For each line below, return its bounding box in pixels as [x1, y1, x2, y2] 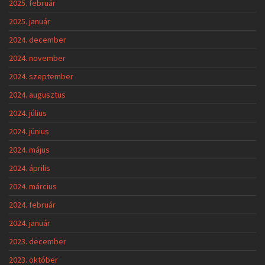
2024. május [9, 144, 50, 156]
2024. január [9, 218, 50, 229]
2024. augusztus [9, 89, 66, 101]
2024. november [9, 53, 66, 64]
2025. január [9, 16, 50, 27]
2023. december [9, 236, 66, 247]
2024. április [9, 163, 50, 174]
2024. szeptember [9, 71, 73, 82]
